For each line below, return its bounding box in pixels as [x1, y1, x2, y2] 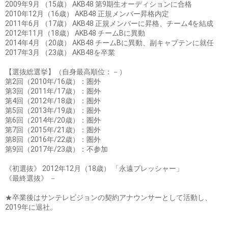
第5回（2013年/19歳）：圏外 [5, 106, 101, 115]
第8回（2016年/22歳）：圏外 [5, 135, 101, 144]
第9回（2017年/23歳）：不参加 [5, 145, 108, 154]
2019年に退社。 [5, 203, 57, 212]
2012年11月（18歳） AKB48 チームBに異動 [5, 29, 145, 38]
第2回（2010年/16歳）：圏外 [5, 77, 101, 86]
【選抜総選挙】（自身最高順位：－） [5, 68, 126, 76]
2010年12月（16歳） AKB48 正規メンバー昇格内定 [5, 10, 169, 18]
